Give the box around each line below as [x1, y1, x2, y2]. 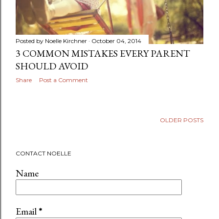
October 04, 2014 [91, 37, 141, 45]
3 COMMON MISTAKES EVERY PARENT [16, 47, 190, 60]
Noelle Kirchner [45, 37, 87, 45]
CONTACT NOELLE [16, 149, 71, 157]
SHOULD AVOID [16, 60, 88, 73]
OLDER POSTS [160, 116, 203, 124]
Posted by [16, 37, 45, 45]
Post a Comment [39, 76, 88, 84]
